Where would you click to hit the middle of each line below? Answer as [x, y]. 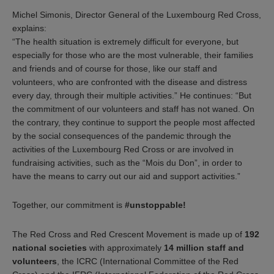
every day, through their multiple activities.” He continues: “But [132, 95]
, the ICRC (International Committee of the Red [148, 261]
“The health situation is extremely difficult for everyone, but [125, 41]
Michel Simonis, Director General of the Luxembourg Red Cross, [137, 14]
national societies [50, 247]
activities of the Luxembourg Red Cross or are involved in [123, 149]
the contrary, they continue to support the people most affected [134, 122]
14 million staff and [204, 247]
